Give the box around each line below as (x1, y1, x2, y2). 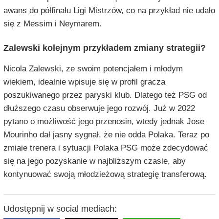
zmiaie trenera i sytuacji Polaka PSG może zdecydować (3, 143, 208, 153)
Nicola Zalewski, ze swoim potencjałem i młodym (3, 64, 183, 74)
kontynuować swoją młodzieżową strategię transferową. (3, 170, 207, 179)
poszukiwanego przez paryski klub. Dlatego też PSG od (3, 90, 207, 100)
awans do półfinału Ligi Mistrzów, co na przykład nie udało (3, 6, 215, 16)
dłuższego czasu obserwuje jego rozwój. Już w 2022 (3, 104, 195, 113)
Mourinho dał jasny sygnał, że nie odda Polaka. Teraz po (3, 130, 209, 140)
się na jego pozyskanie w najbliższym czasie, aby (3, 156, 186, 166)
